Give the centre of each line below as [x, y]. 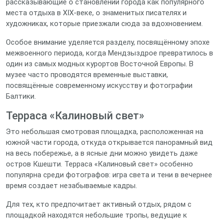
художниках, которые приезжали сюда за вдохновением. [104, 24]
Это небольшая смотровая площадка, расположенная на [105, 132]
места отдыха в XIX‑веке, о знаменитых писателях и [96, 13]
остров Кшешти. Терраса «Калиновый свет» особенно [99, 164]
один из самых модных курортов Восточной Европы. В [100, 64]
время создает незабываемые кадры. [71, 186]
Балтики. [21, 96]
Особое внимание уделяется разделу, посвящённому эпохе [108, 42]
